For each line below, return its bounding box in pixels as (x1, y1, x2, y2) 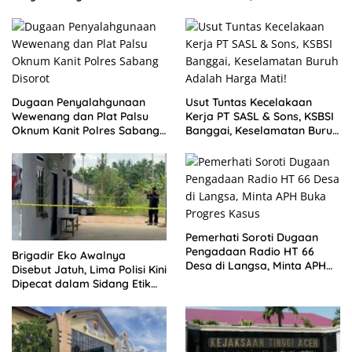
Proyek (12, 16, 49, 31)
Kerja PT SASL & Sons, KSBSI (185, 109, 334, 124)
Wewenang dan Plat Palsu (12, 109, 148, 124)
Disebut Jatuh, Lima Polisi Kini (12, 262, 167, 277)
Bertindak (185, 2, 236, 17)
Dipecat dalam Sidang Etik (12, 276, 151, 291)
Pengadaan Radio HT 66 (185, 244, 314, 259)
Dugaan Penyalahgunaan (12, 95, 145, 110)
